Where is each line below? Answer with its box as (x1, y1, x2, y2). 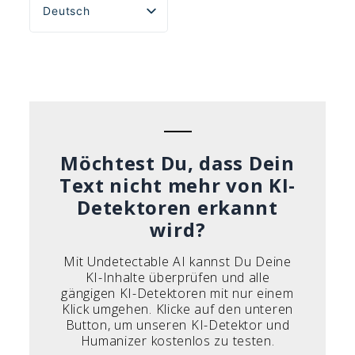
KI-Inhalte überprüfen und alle (85, 268, 270, 286)
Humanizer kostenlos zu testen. (80, 331, 275, 349)
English (43, 29, 84, 44)
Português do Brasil (43, 82, 155, 96)
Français (43, 108, 92, 122)
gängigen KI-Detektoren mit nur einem (61, 284, 294, 302)
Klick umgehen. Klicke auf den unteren (62, 300, 293, 318)
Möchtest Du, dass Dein (60, 149, 295, 176)
